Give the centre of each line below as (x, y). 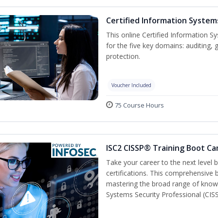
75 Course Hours (139, 105)
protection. (123, 56)
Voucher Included (131, 85)
